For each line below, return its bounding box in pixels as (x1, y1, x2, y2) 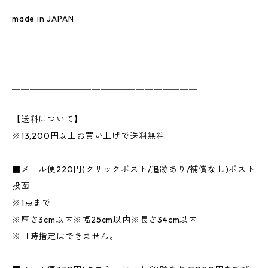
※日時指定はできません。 (12, 231, 118, 242)
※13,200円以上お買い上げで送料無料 (12, 130, 166, 142)
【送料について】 (12, 114, 83, 125)
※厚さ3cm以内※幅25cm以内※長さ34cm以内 (12, 214, 198, 226)
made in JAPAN (12, 13, 74, 25)
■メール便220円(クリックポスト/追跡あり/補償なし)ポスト (12, 164, 255, 175)
